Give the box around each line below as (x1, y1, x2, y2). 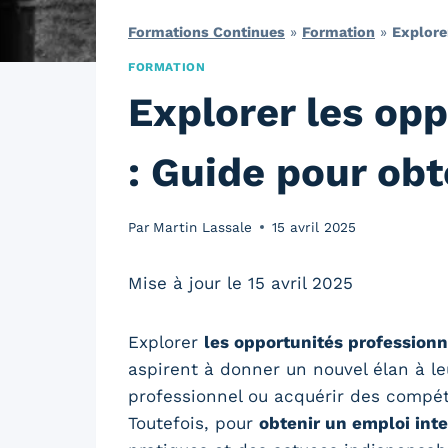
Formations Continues (128, 23, 285, 41)
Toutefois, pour (128, 412, 259, 433)
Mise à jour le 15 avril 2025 (128, 272, 353, 293)
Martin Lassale (153, 218, 253, 235)
